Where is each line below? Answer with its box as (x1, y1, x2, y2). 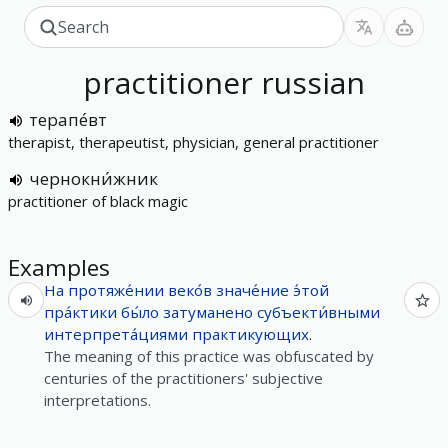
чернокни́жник (29, 167, 158, 190)
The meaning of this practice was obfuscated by (44, 346, 374, 366)
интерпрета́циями (44, 324, 188, 344)
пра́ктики (44, 302, 117, 322)
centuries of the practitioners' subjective (44, 368, 323, 388)
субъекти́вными (257, 302, 380, 322)
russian (261, 62, 365, 103)
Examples (8, 252, 110, 283)
